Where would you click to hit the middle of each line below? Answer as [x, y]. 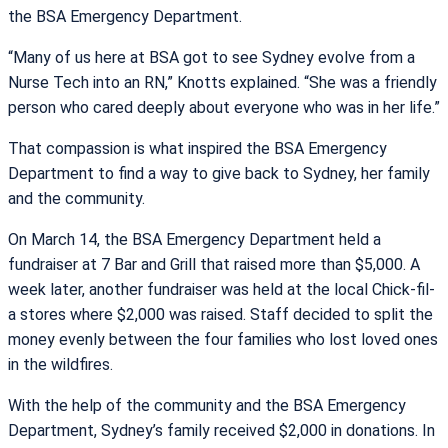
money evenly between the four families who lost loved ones [223, 339]
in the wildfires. [60, 364]
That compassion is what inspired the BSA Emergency [197, 148]
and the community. [76, 198]
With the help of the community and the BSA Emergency [207, 405]
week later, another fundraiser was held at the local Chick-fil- [221, 289]
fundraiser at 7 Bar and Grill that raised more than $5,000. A [214, 264]
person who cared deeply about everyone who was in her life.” [224, 107]
